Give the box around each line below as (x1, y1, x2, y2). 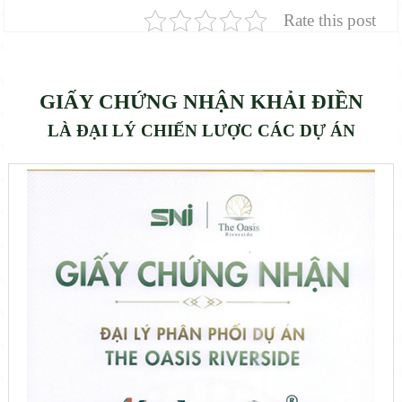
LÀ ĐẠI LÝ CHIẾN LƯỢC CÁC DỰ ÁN (47, 120, 355, 140)
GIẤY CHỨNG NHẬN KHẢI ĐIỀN (39, 90, 363, 113)
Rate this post (283, 10, 376, 30)
